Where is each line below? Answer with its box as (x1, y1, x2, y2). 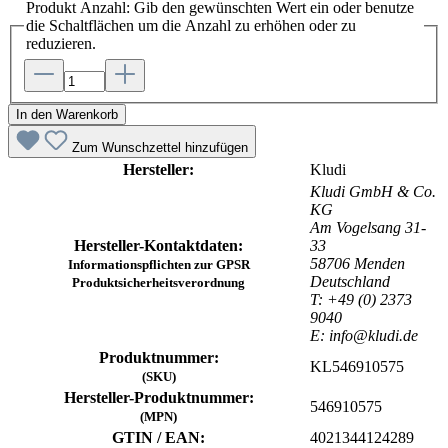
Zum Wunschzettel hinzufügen (72, 140, 248, 156)
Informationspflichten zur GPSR (67, 257, 250, 273)
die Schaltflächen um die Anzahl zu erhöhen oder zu (26, 17, 356, 35)
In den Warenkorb (16, 107, 118, 123)
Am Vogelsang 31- (310, 219, 426, 237)
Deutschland (310, 273, 390, 291)
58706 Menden (310, 255, 405, 273)
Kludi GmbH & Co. (310, 183, 436, 201)
